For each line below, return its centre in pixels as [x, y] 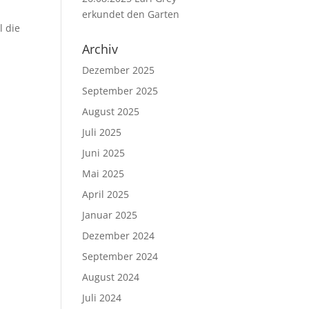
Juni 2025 [104, 153]
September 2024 [120, 256]
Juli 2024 [102, 298]
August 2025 [111, 111]
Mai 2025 [103, 173]
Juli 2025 [102, 132]
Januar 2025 [110, 215]
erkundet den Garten [131, 14]
